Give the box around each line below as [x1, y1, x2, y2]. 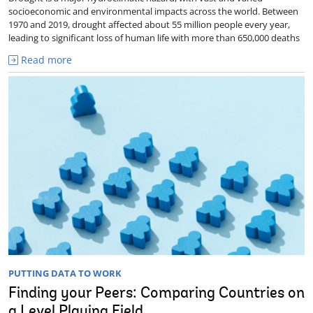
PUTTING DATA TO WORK [8, 266, 122, 279]
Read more [18, 52, 72, 66]
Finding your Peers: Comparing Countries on [8, 286, 305, 302]
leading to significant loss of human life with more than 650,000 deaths [8, 31, 300, 44]
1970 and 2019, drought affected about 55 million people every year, [8, 17, 290, 31]
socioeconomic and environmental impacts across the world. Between [8, 4, 298, 17]
